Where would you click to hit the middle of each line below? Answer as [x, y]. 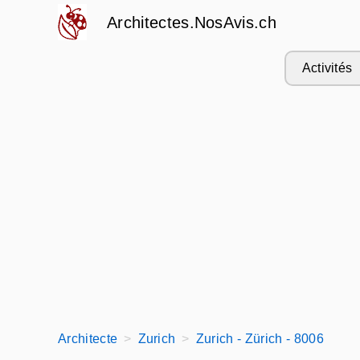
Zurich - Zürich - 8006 [260, 339]
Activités [327, 68]
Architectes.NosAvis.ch [192, 22]
